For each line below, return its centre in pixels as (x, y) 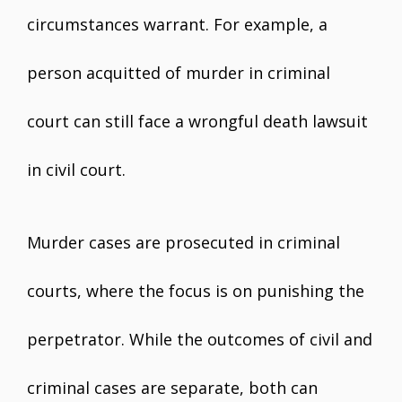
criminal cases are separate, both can (172, 388)
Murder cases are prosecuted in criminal (184, 242)
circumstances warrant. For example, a (177, 24)
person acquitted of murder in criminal (179, 73)
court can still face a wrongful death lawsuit (197, 121)
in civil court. (76, 170)
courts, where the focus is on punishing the (196, 291)
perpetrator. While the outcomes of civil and (200, 339)
